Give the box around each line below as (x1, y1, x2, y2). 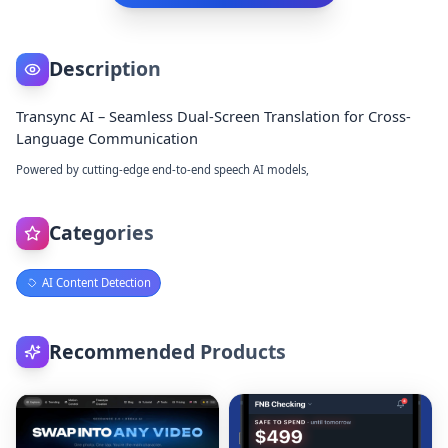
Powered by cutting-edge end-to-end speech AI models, (16, 162, 310, 178)
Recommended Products (48, 338, 286, 366)
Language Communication (16, 128, 199, 149)
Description (48, 55, 161, 83)
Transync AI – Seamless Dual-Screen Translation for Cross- (16, 106, 412, 127)
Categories (48, 219, 154, 247)
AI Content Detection (41, 275, 151, 290)
